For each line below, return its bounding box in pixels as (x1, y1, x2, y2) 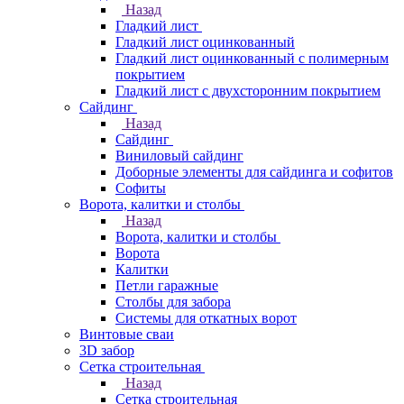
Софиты (115, 179, 166, 196)
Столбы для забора (115, 293, 231, 309)
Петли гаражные (115, 277, 218, 293)
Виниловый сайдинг (115, 147, 243, 163)
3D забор (79, 342, 134, 358)
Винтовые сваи (79, 326, 174, 342)
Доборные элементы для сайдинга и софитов (115, 163, 393, 179)
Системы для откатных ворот (115, 309, 297, 326)
